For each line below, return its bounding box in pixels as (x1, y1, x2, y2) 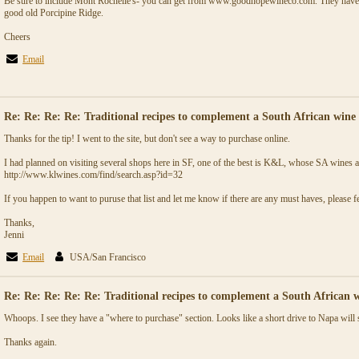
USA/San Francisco (67, 252, 151, 263)
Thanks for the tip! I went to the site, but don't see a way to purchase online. (4, 133, 290, 144)
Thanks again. (4, 337, 57, 348)
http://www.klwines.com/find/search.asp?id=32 (4, 169, 183, 180)
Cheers (4, 31, 30, 42)
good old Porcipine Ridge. (4, 7, 103, 18)
